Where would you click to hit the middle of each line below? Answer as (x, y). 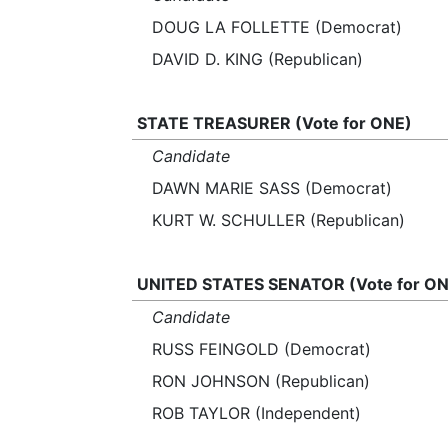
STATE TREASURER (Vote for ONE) (274, 123)
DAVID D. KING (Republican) (257, 59)
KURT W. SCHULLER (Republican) (278, 220)
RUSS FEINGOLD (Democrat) (261, 349)
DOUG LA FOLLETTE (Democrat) (277, 27)
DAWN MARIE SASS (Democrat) (272, 188)
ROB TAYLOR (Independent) (256, 413)
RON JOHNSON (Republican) (261, 381)
